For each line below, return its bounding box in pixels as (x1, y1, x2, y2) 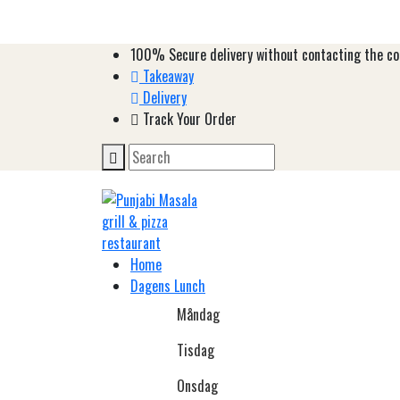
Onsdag (177, 375, 218, 396)
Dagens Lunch (130, 275, 205, 296)
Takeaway (139, 65, 194, 87)
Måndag (177, 304, 220, 325)
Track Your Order (139, 108, 237, 129)
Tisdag (177, 339, 214, 361)
